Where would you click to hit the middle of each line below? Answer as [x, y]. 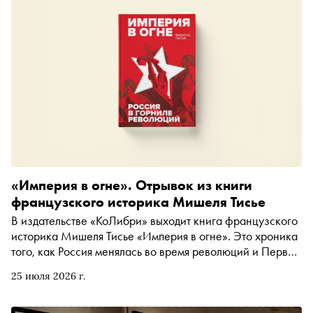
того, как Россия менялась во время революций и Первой [156, 252]
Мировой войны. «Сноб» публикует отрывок [123, 267]
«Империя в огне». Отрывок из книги [132, 185]
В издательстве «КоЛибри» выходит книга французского [154, 221]
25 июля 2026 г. [48, 276]
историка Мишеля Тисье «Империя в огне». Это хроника [154, 236]
